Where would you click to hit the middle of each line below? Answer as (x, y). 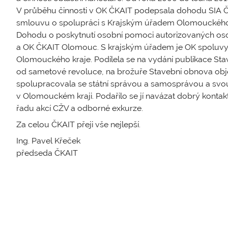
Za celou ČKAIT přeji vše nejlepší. (78, 124)
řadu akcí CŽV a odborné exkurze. (80, 108)
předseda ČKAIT (47, 153)
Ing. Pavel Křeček (48, 140)
